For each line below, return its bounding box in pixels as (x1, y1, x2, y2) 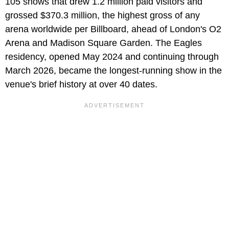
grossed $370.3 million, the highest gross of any (5, 10, 200, 20)
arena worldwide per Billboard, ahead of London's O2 (5, 24, 221, 34)
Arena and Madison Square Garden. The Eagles (5, 37, 202, 48)
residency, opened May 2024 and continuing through (5, 51, 219, 62)
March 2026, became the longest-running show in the (5, 65, 222, 76)
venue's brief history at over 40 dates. (5, 79, 157, 89)
